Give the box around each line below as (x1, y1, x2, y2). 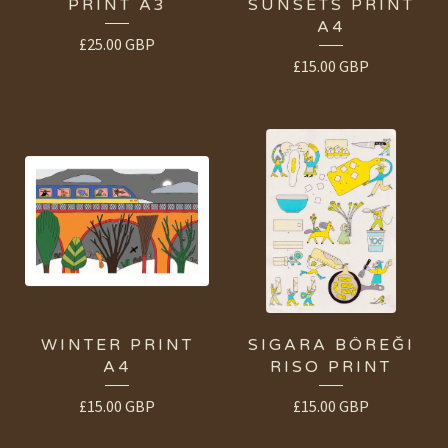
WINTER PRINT (40, 335, 194, 356)
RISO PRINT (270, 357, 392, 378)
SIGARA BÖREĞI (247, 335, 415, 356)
